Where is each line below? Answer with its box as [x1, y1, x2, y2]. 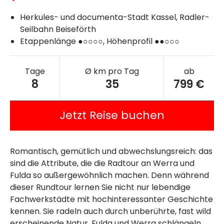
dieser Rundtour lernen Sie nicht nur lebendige [10, 181, 190, 193]
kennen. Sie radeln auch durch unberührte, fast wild [10, 205, 211, 217]
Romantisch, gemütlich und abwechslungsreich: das [10, 145, 212, 157]
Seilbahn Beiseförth [20, 23, 96, 35]
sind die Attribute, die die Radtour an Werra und [10, 157, 194, 169]
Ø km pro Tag [85, 65, 139, 77]
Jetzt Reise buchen [59, 107, 164, 123]
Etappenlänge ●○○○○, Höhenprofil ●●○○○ [20, 35, 179, 47]
